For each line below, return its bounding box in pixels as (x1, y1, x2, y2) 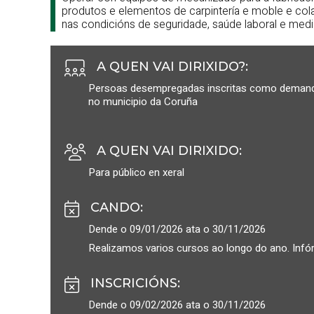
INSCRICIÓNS (90, 275, 177, 291)
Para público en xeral (88, 165, 184, 180)
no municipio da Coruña (88, 94, 198, 109)
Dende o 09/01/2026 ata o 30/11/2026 (88, 221, 266, 237)
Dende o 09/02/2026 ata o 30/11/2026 (88, 297, 266, 313)
